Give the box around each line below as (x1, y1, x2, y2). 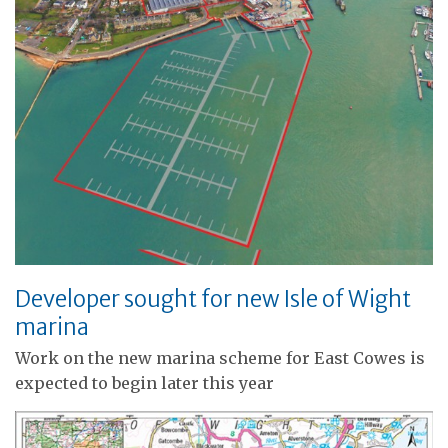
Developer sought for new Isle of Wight (15, 284, 411, 313)
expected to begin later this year (15, 372, 274, 393)
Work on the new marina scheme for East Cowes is (15, 347, 425, 368)
